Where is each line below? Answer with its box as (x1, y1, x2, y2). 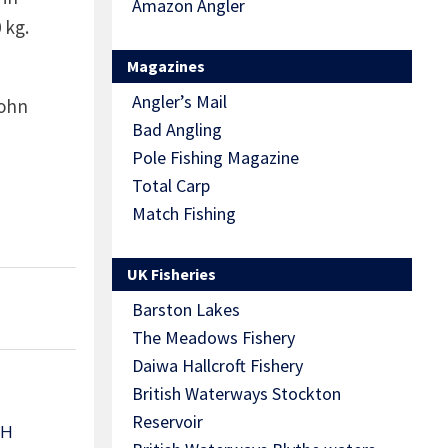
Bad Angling (132, 118, 222, 142)
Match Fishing (132, 202, 236, 226)
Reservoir (132, 410, 203, 434)
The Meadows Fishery (132, 326, 295, 350)
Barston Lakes (132, 298, 240, 322)
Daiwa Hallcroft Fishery (132, 354, 303, 378)
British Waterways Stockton (132, 382, 341, 406)
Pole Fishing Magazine (132, 146, 299, 170)
